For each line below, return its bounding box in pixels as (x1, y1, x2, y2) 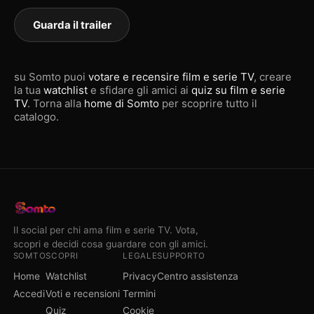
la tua (14, 83, 43, 97)
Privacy (123, 271, 158, 282)
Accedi (13, 287, 45, 299)
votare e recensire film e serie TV (88, 70, 254, 83)
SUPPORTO (157, 250, 206, 261)
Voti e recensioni (46, 287, 121, 299)
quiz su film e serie (191, 83, 285, 97)
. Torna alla (27, 97, 84, 110)
